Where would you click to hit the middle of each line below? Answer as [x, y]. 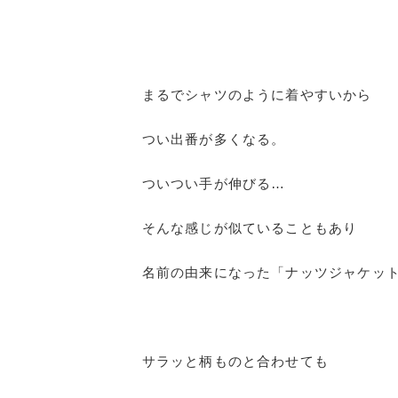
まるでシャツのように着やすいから [257, 94]
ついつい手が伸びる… [214, 183]
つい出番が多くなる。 [214, 139]
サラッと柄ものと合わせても [235, 361]
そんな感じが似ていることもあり [250, 227]
